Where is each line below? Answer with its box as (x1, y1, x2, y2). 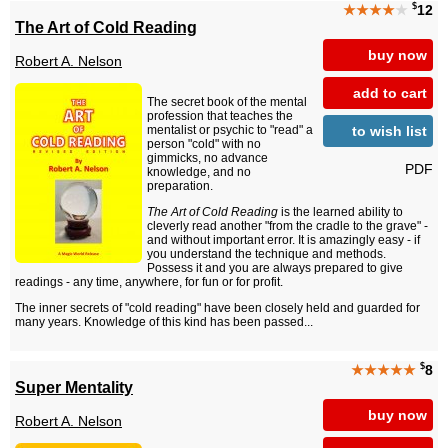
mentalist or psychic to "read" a (147, 123, 313, 138)
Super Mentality (15, 377, 133, 396)
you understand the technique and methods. (147, 247, 386, 262)
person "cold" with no (147, 137, 261, 152)
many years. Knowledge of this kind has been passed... (15, 315, 313, 330)
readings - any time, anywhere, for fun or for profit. (15, 275, 283, 290)
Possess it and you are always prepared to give (147, 261, 403, 276)
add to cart (353, 84, 427, 101)
